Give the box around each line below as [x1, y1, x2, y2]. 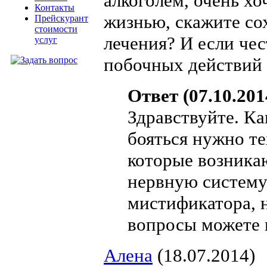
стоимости [35, 24, 77, 34]
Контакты [35, 2, 74, 13]
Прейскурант [35, 13, 88, 23]
